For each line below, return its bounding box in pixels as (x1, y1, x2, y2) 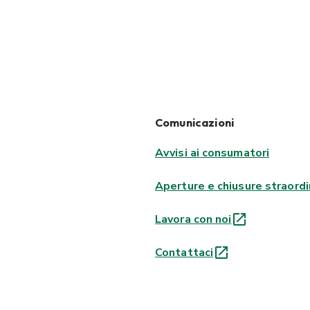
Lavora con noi (155, 212, 232, 227)
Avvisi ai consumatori (155, 145, 270, 161)
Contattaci (155, 245, 213, 260)
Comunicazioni (155, 116, 234, 129)
